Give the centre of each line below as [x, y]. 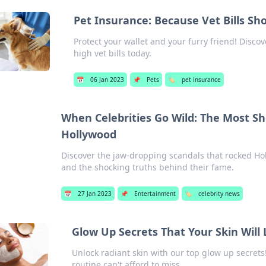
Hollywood [89, 134]
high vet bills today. [113, 53]
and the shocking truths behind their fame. [148, 167]
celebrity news [219, 194]
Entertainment [155, 194]
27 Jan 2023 [95, 194]
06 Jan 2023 [107, 80]
